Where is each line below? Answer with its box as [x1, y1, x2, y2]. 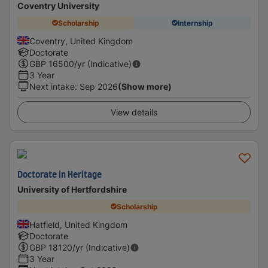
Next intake [29, 81, 75, 92]
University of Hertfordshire [17, 184, 127, 194]
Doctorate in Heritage [17, 171, 102, 179]
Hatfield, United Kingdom [29, 220, 127, 230]
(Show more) [118, 81, 172, 92]
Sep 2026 [80, 81, 118, 92]
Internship [178, 18, 213, 28]
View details [111, 107, 157, 117]
